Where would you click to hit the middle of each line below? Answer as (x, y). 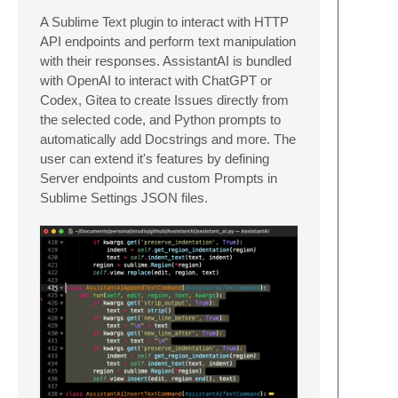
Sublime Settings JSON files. (124, 198)
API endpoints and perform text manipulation (168, 41)
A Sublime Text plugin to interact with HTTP (164, 22)
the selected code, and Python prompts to (160, 119)
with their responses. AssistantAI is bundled (166, 61)
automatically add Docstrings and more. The (168, 139)
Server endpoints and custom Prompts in (159, 178)
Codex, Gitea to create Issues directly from (164, 100)
